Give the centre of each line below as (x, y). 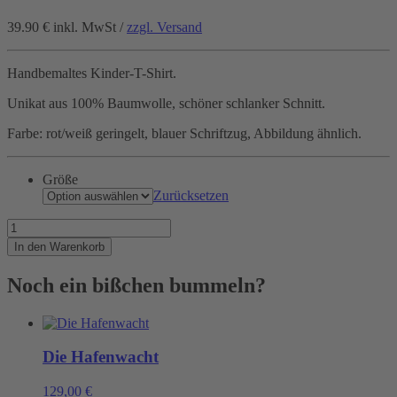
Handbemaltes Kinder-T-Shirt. (92, 73)
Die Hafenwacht (101, 357)
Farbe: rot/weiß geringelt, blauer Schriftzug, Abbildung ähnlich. (184, 133)
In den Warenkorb (59, 246)
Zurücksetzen (191, 195)
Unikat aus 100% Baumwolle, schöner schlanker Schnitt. (166, 103)
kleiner (25, 241)
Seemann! (34, 257)
